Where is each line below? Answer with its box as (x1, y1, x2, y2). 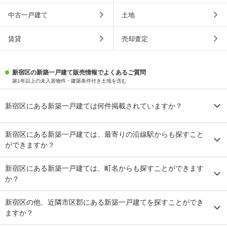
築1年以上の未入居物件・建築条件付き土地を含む (12, 78, 127, 84)
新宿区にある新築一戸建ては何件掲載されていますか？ (5, 101, 182, 110)
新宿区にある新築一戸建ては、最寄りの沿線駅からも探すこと (5, 130, 204, 139)
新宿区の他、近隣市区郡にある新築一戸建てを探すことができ (5, 198, 204, 207)
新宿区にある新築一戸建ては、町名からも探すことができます (5, 164, 204, 173)
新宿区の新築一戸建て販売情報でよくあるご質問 (12, 69, 146, 77)
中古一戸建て (8, 11, 48, 19)
